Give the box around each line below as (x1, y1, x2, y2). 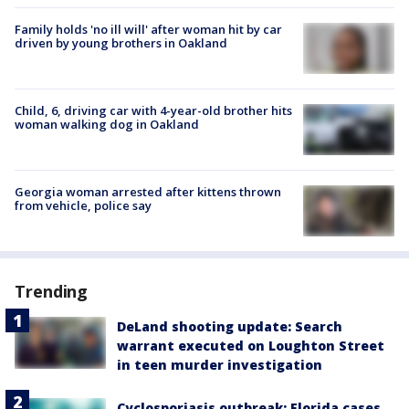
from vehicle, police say (15, 197, 152, 215)
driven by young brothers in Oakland (15, 34, 227, 51)
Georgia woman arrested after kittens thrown (15, 184, 281, 201)
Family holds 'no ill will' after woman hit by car (15, 20, 282, 37)
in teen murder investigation (117, 356, 322, 374)
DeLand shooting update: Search (117, 318, 342, 336)
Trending (15, 280, 89, 303)
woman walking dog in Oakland (15, 115, 199, 132)
